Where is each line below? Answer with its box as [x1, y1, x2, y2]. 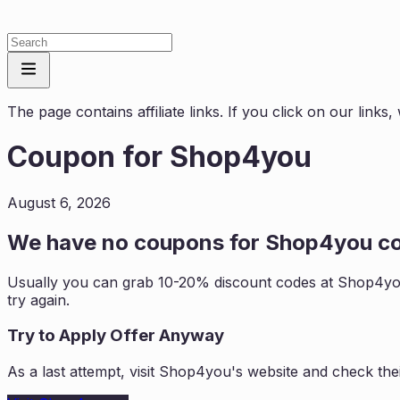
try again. [7, 290, 70, 309]
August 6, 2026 [7, 193, 111, 212]
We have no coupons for [7, 229, 265, 255]
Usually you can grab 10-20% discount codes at [7, 272, 337, 291]
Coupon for [7, 139, 170, 175]
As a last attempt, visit [7, 362, 159, 381]
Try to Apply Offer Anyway [7, 325, 224, 346]
